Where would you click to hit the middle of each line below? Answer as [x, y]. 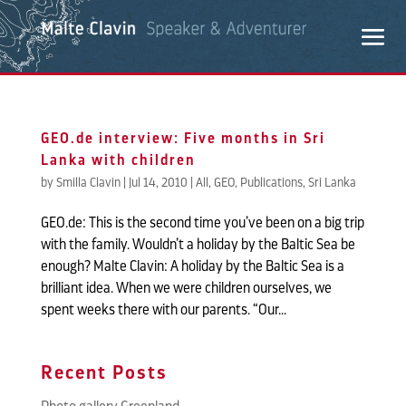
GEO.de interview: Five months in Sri [183, 139]
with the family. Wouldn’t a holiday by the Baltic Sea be [198, 245]
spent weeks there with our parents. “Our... [163, 310]
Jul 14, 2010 [158, 182]
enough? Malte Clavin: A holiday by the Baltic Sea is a [192, 266]
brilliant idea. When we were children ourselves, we [186, 288]
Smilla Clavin [88, 182]
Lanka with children [118, 160]
